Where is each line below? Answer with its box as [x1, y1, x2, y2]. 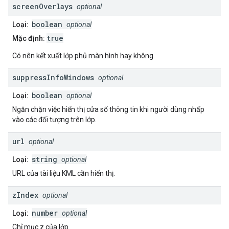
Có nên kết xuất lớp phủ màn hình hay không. [12, 52, 155, 60]
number [32, 208, 62, 218]
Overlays [39, 2, 73, 12]
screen [12, 2, 39, 12]
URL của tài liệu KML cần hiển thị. [12, 169, 115, 178]
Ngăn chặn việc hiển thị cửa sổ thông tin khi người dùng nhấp [12, 105, 204, 114]
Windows [64, 73, 94, 83]
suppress [12, 73, 47, 83]
